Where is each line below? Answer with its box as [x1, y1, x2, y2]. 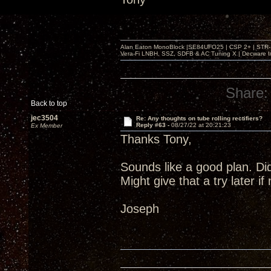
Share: [226, 85, 269, 101]
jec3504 [31, 114, 58, 122]
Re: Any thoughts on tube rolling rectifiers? [135, 115, 263, 122]
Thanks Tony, [120, 132, 192, 146]
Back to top [31, 99, 67, 108]
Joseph [120, 202, 159, 215]
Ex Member [31, 122, 62, 129]
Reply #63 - [135, 122, 171, 128]
